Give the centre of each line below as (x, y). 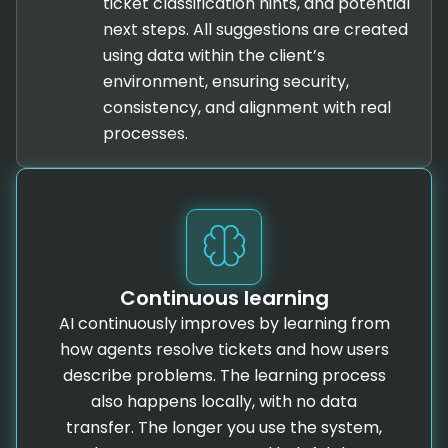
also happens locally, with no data (224, 401)
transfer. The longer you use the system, (224, 427)
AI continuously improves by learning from (224, 323)
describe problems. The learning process (224, 375)
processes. (145, 133)
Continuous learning (224, 297)
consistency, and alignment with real (246, 107)
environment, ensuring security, (225, 81)
